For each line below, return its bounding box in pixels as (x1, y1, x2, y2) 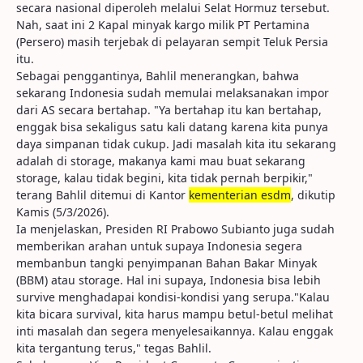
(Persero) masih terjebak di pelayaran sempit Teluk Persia (16, 34, 328, 49)
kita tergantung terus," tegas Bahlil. (16, 340, 211, 356)
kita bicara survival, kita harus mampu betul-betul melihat (16, 306, 333, 322)
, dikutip (291, 187, 335, 203)
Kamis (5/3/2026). (16, 204, 109, 220)
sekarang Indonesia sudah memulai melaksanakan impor (16, 85, 329, 100)
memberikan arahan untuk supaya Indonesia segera (16, 238, 302, 254)
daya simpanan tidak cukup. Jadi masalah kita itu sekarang (16, 136, 336, 152)
